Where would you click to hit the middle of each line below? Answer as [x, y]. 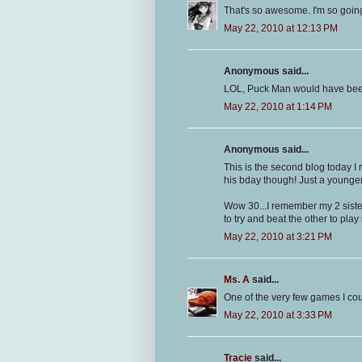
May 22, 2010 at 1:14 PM [278, 107]
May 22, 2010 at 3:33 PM [278, 316]
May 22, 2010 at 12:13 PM [281, 29]
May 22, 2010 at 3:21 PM [278, 237]
